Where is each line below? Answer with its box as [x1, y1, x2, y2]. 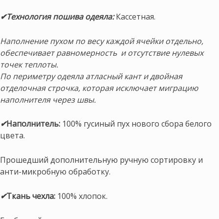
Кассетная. [116, 11, 155, 22]
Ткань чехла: [6, 191, 57, 202]
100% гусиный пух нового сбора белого [60, 118, 212, 130]
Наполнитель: [6, 118, 60, 130]
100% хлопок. [57, 191, 108, 202]
